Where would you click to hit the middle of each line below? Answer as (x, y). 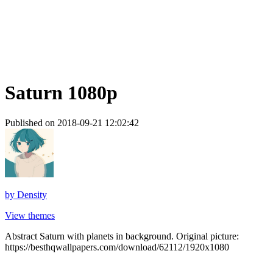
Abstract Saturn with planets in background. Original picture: (122, 236)
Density (32, 194)
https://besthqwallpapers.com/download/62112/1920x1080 (117, 247)
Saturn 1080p (61, 93)
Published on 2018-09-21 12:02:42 (72, 122)
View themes (30, 215)
